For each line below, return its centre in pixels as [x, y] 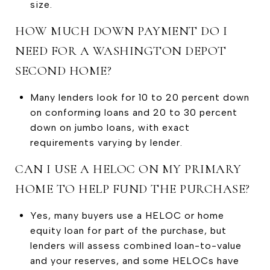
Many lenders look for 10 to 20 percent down [140, 97]
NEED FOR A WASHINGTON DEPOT [121, 51]
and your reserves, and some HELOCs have [134, 260]
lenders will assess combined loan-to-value [136, 245]
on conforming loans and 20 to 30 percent [133, 112]
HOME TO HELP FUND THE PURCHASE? [133, 189]
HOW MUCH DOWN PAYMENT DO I [121, 31]
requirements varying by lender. [106, 142]
